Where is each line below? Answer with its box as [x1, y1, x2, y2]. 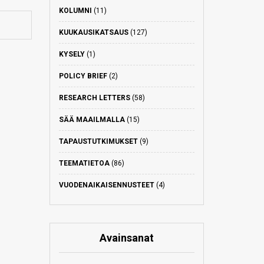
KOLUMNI [58, 6, 92, 15]
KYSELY [58, 50, 85, 58]
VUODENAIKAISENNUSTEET [58, 181, 154, 189]
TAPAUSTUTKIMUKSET [58, 137, 138, 146]
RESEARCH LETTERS [58, 94, 130, 102]
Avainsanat [99, 232, 154, 244]
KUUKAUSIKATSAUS [58, 28, 128, 37]
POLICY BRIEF [58, 72, 107, 80]
